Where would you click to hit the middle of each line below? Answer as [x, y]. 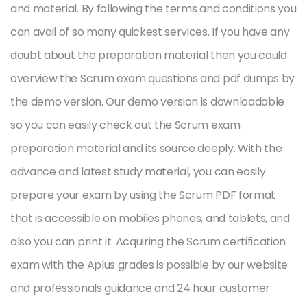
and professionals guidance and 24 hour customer [140, 288]
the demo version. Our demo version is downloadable [147, 102]
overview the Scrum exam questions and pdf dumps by [152, 78]
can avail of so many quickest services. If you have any [150, 32]
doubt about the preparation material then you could [149, 55]
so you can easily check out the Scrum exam [125, 125]
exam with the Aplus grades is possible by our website [149, 265]
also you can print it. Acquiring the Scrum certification [148, 242]
